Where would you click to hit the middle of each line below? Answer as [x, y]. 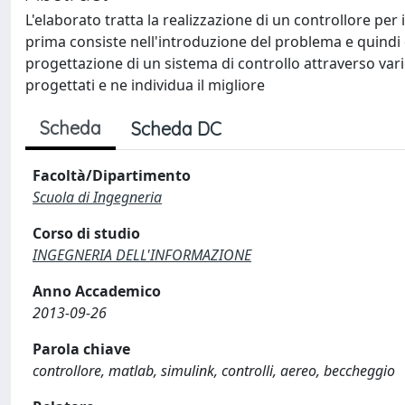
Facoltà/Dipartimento [112, 175]
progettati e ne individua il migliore [145, 85]
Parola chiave [81, 349]
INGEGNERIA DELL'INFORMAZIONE [142, 255]
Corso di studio [86, 233]
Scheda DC [176, 129]
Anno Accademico [97, 291]
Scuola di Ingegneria [97, 197]
